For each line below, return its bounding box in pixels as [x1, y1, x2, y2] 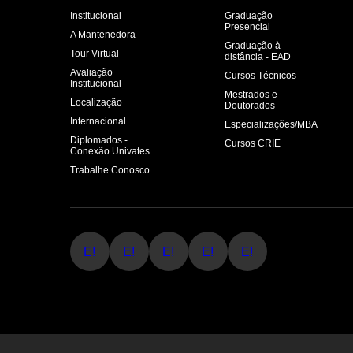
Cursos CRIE [225, 138, 281, 150]
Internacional [70, 116, 126, 128]
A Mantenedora [70, 29, 136, 41]
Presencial [225, 21, 271, 33]
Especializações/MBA [225, 119, 318, 131]
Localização [70, 97, 122, 109]
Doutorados [225, 100, 276, 112]
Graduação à [225, 40, 281, 52]
